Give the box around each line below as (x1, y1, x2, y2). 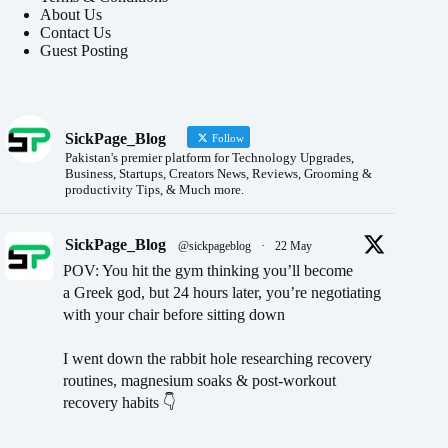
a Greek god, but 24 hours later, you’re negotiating (63, 284, 381, 302)
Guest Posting (40, 42, 128, 60)
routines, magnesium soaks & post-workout (63, 372, 336, 390)
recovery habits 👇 (63, 394, 176, 412)
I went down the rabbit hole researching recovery (63, 350, 372, 368)
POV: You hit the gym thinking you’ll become (63, 262, 353, 280)
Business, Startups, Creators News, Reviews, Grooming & (65, 166, 372, 182)
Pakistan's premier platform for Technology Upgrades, (65, 150, 354, 166)
